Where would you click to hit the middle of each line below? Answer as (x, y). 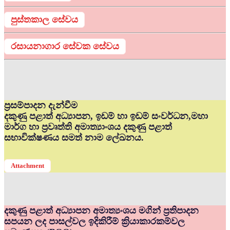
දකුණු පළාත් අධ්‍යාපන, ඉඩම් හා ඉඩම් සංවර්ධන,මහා (106, 116)
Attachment (27, 166)
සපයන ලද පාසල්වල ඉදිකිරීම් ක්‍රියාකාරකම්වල (94, 222)
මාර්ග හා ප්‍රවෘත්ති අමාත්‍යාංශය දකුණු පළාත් (88, 127)
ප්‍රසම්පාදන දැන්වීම (41, 106)
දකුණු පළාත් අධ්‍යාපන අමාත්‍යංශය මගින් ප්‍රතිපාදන (101, 211)
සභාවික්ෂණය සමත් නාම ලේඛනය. (74, 138)
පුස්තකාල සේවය (44, 20)
